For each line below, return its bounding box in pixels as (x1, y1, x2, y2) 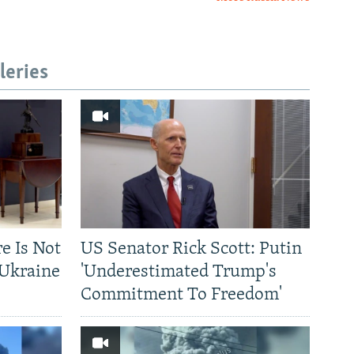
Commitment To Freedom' (81, 286, 282, 305)
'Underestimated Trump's (81, 263, 277, 282)
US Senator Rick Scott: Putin (81, 240, 302, 259)
